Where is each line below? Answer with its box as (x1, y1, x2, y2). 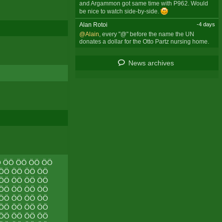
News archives (128, 59, 174, 67)
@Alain (79, 30, 99, 38)
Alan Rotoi (79, 21, 108, 28)
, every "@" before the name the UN (99, 30, 194, 38)
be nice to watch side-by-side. (79, 7, 161, 15)
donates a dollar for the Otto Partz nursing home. (79, 38, 209, 45)
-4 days (196, 21, 215, 27)
